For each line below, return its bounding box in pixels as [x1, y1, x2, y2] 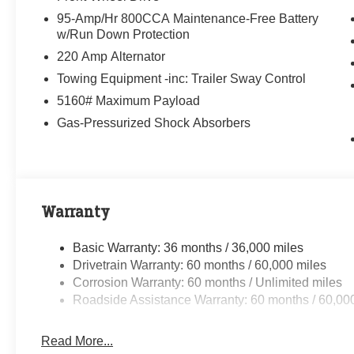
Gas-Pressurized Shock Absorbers [57, 115, 251, 130]
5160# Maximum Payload [57, 93, 201, 107]
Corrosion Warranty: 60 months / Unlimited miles [73, 275, 343, 289]
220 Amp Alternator [57, 49, 166, 63]
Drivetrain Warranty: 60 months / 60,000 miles [73, 258, 327, 272]
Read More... [41, 333, 114, 348]
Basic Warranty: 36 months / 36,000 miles [73, 240, 304, 254]
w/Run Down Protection [57, 27, 190, 41]
